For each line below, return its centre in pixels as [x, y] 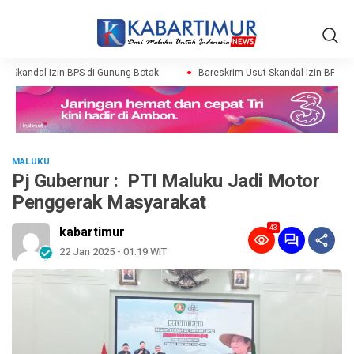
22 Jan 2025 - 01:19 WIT [113, 252]
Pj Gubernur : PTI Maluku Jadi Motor [166, 182]
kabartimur [92, 233]
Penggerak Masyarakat [109, 203]
